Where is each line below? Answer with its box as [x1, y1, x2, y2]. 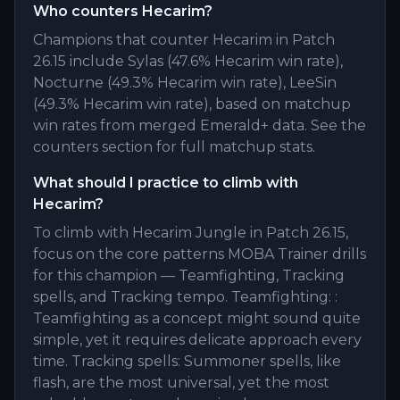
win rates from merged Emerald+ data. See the [33, 117, 366, 134]
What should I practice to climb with [33, 174, 298, 191]
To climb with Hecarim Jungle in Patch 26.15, [33, 224, 348, 241]
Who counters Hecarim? [33, 3, 212, 20]
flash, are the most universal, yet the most [33, 374, 329, 391]
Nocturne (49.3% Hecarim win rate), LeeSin [33, 74, 337, 91]
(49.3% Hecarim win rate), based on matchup [33, 96, 351, 112]
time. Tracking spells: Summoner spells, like [33, 353, 341, 370]
